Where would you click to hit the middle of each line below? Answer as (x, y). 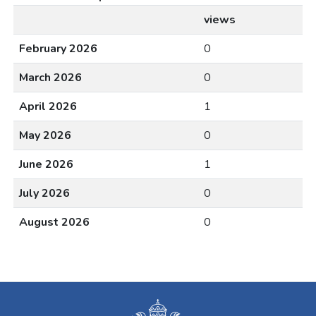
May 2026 (45, 135)
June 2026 (46, 164)
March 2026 (50, 77)
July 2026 (44, 193)
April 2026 (48, 106)
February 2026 (58, 48)
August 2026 (54, 222)
